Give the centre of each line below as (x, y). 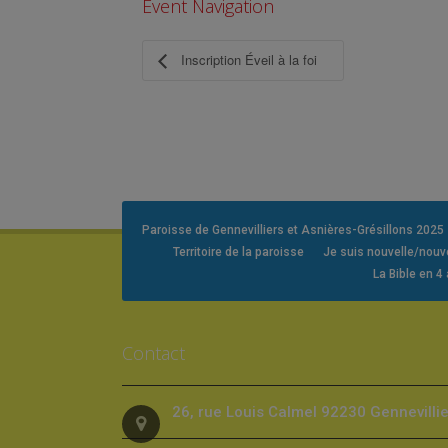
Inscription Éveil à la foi (247, 59)
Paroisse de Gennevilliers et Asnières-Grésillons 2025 (293, 229)
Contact (153, 352)
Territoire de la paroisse (238, 251)
